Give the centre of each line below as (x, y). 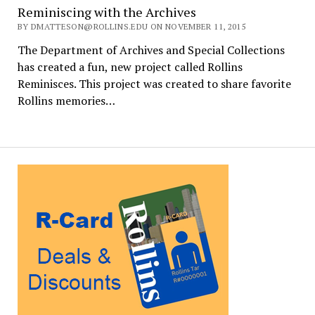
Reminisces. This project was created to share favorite (154, 84)
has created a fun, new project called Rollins (130, 67)
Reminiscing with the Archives (107, 12)
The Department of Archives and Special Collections (151, 50)
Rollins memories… (66, 101)
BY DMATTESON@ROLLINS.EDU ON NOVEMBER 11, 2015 (131, 27)
